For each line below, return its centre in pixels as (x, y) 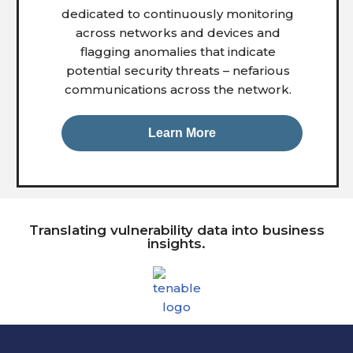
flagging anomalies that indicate (178, 52)
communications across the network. (178, 90)
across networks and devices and (178, 33)
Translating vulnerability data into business (176, 230)
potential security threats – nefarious (178, 71)
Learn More (182, 133)
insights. (176, 244)
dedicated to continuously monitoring (178, 14)
